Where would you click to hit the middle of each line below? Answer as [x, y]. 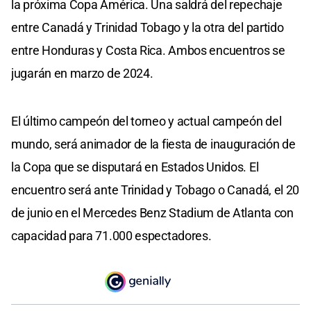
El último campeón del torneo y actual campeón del [146, 121]
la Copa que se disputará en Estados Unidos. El [135, 167]
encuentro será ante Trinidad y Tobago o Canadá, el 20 [155, 190]
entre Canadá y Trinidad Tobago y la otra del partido [148, 27]
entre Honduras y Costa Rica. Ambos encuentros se [148, 50]
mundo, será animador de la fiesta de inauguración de [153, 144]
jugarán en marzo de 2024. [82, 73]
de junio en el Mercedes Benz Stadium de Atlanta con [152, 212]
